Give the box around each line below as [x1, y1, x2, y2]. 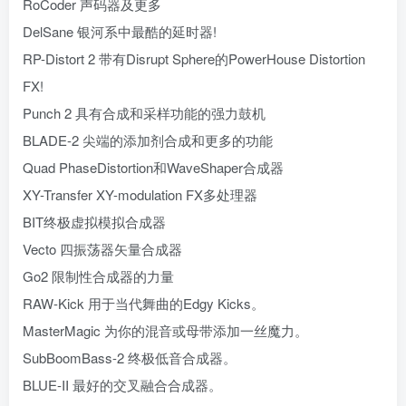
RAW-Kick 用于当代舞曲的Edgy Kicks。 [23, 294, 265, 313]
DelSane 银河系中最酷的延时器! [23, 22, 217, 41]
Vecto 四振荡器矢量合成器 [23, 239, 182, 258]
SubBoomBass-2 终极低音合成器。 [23, 348, 237, 367]
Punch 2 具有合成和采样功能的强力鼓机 [23, 103, 266, 122]
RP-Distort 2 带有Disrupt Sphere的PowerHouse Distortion [23, 49, 365, 68]
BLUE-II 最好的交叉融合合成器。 [23, 375, 222, 394]
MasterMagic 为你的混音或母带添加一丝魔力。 [23, 321, 308, 340]
